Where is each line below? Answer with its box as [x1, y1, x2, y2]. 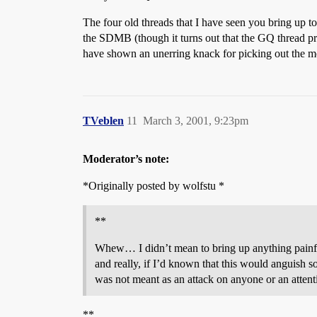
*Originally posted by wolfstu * [83, 180, 224, 192]
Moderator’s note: [83, 153, 169, 165]
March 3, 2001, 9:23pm [143, 115, 248, 127]
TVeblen [83, 115, 124, 127]
